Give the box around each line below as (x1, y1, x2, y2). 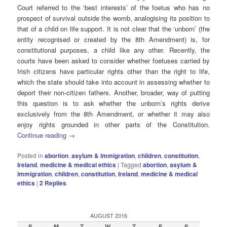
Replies (43, 178, 67, 187)
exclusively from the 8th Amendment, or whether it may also (17, 108, 210, 119)
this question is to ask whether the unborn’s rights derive (17, 98, 210, 108)
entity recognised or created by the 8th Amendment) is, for (17, 34, 210, 44)
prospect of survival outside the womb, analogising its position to (17, 13, 210, 23)
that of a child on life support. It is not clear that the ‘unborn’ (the (17, 23, 210, 33)
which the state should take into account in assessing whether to (17, 77, 210, 87)
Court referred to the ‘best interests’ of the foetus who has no (17, 2, 210, 12)
